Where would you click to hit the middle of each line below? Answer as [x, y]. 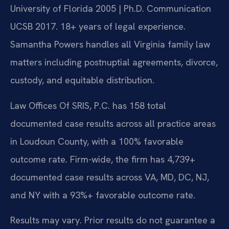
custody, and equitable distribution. [82, 80]
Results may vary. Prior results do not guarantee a [113, 220]
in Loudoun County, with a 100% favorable [97, 141]
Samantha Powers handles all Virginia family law [110, 44]
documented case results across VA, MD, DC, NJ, [110, 177]
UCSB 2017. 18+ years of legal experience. [98, 27]
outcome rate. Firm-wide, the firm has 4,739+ [103, 159]
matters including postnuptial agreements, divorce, [114, 62]
